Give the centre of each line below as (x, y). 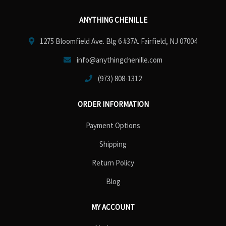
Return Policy (113, 163)
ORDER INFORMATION (113, 104)
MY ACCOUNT (113, 207)
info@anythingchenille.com (120, 60)
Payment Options (113, 126)
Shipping (113, 144)
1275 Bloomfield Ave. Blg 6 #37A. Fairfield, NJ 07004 (119, 41)
